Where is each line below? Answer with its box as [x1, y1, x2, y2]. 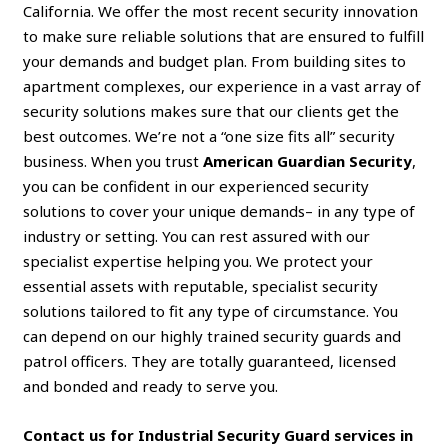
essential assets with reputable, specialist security [23, 275, 379, 296]
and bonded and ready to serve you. [23, 375, 279, 396]
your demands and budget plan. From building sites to [23, 50, 407, 71]
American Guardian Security [203, 150, 413, 171]
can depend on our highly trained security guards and [23, 325, 402, 346]
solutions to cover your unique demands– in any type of [23, 200, 416, 221]
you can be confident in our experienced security [23, 175, 370, 196]
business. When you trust [23, 150, 204, 171]
